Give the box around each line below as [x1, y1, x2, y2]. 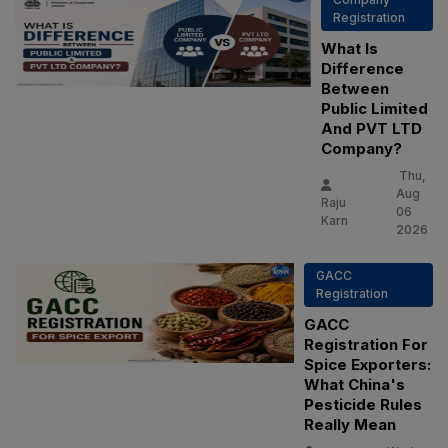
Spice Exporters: [304, 355, 432, 375]
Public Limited [321, 99, 428, 119]
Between [321, 79, 389, 99]
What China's [304, 375, 406, 395]
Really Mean [304, 415, 397, 435]
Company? [321, 139, 402, 159]
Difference [321, 59, 404, 79]
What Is [321, 39, 378, 59]
